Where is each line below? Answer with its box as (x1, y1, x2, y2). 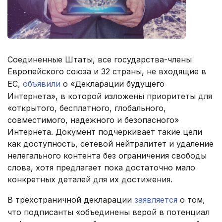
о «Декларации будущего (60, 79, 165, 89)
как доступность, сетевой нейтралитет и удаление (7, 139, 214, 149)
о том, (177, 195, 205, 205)
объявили (23, 79, 60, 89)
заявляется (134, 195, 177, 205)
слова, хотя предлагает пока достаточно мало (7, 163, 195, 173)
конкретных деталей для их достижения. (7, 174, 172, 185)
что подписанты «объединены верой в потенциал (7, 207, 210, 218)
